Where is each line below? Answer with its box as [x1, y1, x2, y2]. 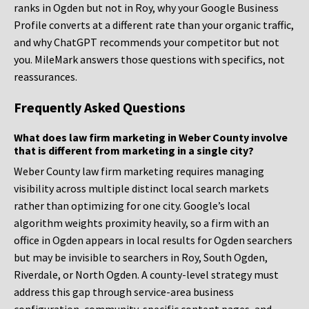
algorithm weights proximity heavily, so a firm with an [14, 216, 269, 230]
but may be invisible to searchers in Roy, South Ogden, [14, 250, 268, 265]
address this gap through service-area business [14, 285, 234, 299]
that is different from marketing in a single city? [14, 143, 254, 158]
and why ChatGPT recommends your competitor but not [14, 35, 279, 50]
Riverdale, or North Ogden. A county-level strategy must [14, 268, 279, 282]
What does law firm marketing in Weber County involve [14, 130, 288, 145]
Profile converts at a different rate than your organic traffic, [14, 18, 294, 32]
